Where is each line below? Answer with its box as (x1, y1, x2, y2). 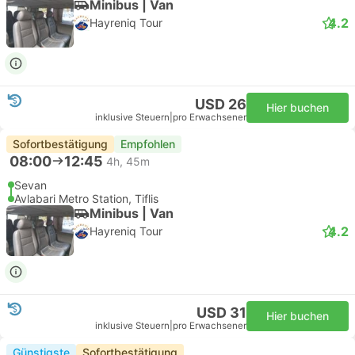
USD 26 (195, 96, 246, 113)
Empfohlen (120, 137, 175, 151)
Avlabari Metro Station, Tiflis (14, 192, 158, 205)
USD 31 (197, 304, 246, 321)
